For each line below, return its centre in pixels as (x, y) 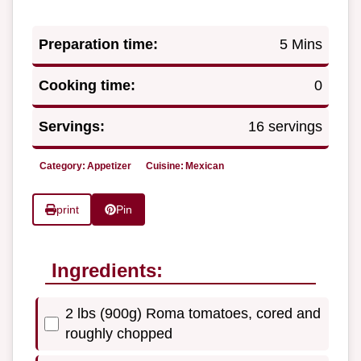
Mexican (205, 166)
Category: (62, 166)
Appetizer (109, 166)
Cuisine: (165, 166)
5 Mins (301, 44)
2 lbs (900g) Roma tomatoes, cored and (193, 314)
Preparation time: (98, 44)
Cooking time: (87, 85)
